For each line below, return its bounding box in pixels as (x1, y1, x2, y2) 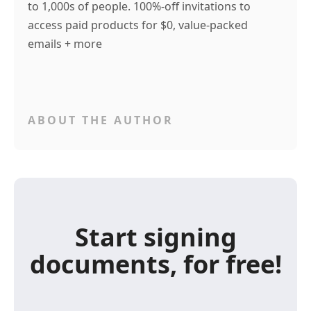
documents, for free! (29, 246, 282, 281)
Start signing (74, 219, 237, 254)
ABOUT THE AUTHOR (28, 112, 174, 128)
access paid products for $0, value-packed (28, 17, 248, 33)
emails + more (28, 35, 102, 51)
